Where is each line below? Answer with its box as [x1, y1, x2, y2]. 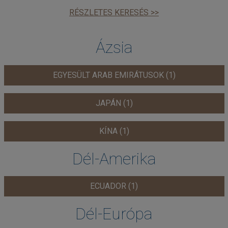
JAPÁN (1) [95, 98, 133, 108]
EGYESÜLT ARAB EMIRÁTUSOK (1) [52, 70, 176, 80]
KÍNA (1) [99, 126, 129, 136]
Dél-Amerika [72, 149, 156, 168]
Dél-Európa [75, 204, 153, 223]
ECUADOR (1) [90, 181, 138, 191]
